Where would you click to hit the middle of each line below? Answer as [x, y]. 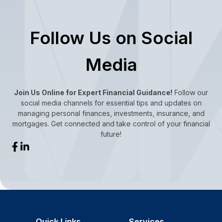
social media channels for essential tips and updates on [111, 103]
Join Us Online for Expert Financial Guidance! [93, 93]
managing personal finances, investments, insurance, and [111, 113]
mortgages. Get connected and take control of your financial [111, 124]
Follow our [190, 93]
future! [111, 134]
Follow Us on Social [111, 38]
